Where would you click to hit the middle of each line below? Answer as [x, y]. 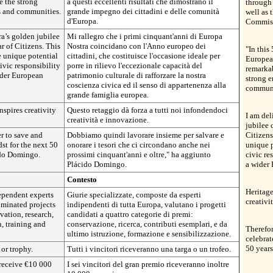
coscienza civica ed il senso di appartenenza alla [147, 85]
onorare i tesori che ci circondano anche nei [139, 145]
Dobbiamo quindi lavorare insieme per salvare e [146, 135]
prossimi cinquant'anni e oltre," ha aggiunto [139, 154]
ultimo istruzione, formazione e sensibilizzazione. [149, 234]
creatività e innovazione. [108, 120]
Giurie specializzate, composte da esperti [134, 195]
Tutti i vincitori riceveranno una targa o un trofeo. [149, 249]
